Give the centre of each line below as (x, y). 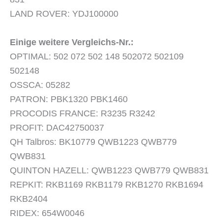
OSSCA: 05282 (40, 85)
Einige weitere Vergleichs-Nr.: (72, 42)
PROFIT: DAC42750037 (57, 128)
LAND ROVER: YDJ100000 (64, 14)
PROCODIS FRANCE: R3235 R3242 (82, 114)
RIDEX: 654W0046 (47, 213)
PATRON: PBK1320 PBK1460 (69, 99)
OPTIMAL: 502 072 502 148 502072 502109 (97, 57)
